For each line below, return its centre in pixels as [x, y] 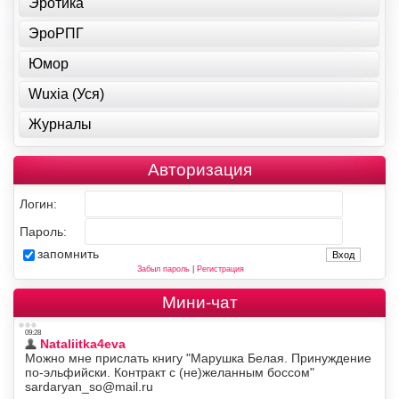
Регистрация [220, 269]
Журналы [60, 124]
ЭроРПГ [56, 33]
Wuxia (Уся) [66, 94]
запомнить [68, 253]
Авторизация [199, 169]
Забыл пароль [163, 269]
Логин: [38, 204]
